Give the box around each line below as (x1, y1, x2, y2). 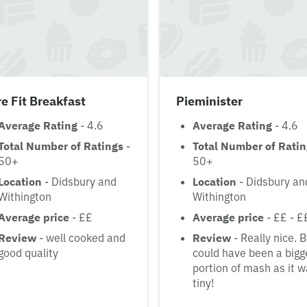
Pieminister (176, 93, 243, 110)
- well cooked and (36, 231, 125, 245)
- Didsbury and (42, 175, 116, 189)
